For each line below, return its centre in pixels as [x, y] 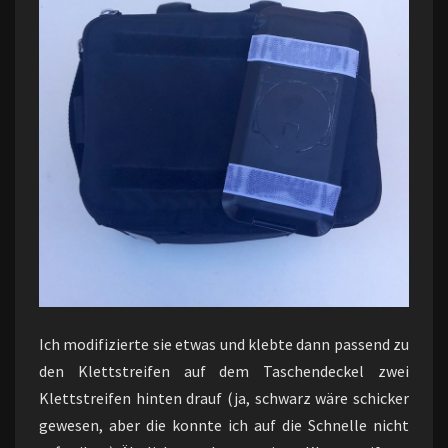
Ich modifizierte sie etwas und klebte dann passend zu [224, 344]
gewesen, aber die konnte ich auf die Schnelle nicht [224, 425]
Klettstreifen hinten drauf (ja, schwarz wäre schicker [224, 398]
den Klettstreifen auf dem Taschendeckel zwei [224, 371]
